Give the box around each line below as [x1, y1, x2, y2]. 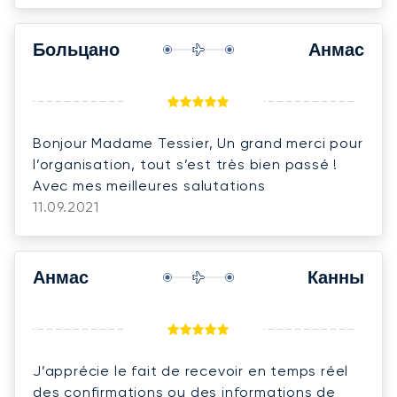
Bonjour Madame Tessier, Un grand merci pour [33, 134, 363, 152]
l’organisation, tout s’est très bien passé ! [33, 155, 339, 173]
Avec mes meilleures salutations [33, 176, 266, 194]
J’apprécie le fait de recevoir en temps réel [33, 362, 349, 379]
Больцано [33, 43, 120, 61]
